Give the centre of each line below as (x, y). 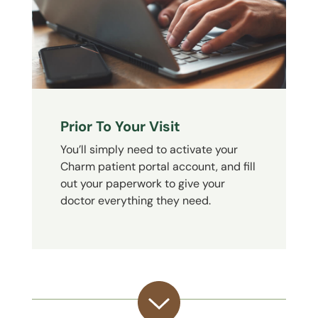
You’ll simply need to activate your (149, 149)
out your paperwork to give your (142, 183)
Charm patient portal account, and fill (158, 166)
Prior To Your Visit (120, 126)
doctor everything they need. (135, 200)
